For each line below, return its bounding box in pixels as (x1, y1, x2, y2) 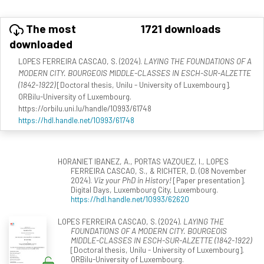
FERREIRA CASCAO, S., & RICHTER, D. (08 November (71, 165, 246, 176)
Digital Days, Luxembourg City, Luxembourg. (71, 184, 218, 194)
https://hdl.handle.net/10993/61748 (18, 114, 134, 125)
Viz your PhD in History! (94, 174, 171, 185)
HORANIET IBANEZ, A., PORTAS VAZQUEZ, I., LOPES (57, 156, 229, 166)
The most (24, 21, 76, 36)
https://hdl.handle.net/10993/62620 (71, 193, 189, 204)
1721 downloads (141, 21, 221, 36)
